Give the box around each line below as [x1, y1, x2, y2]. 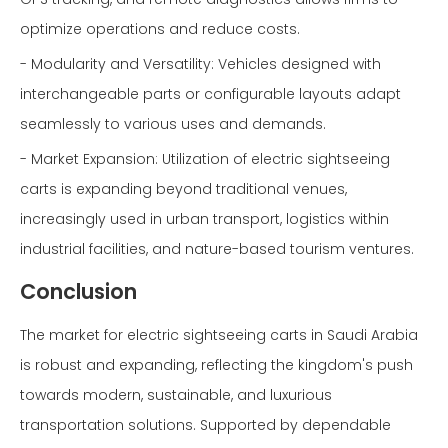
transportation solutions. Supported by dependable [20, 415, 391, 435]
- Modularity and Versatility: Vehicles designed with [20, 54, 381, 74]
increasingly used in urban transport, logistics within [20, 209, 389, 229]
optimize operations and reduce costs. [20, 19, 300, 39]
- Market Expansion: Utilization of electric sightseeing [20, 149, 390, 169]
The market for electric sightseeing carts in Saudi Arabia [20, 325, 418, 345]
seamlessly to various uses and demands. [20, 114, 326, 134]
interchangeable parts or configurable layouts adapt [20, 84, 401, 104]
